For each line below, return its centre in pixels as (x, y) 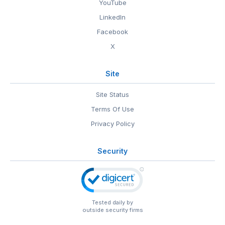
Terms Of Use (113, 109)
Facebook (113, 32)
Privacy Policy (113, 124)
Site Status (113, 94)
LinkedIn (113, 17)
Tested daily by (113, 202)
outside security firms (113, 210)
